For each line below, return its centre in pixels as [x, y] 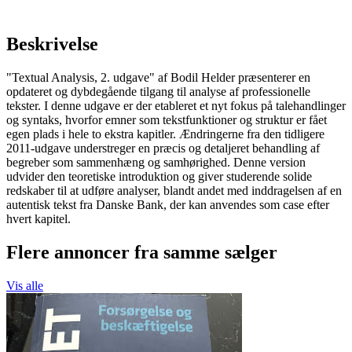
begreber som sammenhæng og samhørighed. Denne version [156, 163]
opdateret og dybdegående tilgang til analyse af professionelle [158, 92]
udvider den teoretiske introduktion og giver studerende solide [159, 177]
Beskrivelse [52, 44]
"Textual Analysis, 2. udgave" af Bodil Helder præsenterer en [158, 78]
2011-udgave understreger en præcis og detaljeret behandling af [163, 148]
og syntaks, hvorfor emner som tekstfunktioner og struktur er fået [167, 120]
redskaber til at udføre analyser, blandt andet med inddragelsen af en [174, 191]
